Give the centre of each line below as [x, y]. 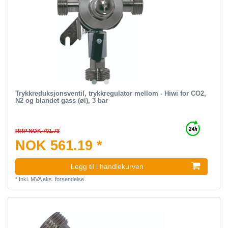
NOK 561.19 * [59, 145]
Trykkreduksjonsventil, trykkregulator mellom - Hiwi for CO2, [110, 93]
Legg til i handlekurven [107, 166]
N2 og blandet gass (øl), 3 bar [61, 100]
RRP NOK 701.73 [37, 131]
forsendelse [69, 179]
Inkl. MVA [30, 179]
